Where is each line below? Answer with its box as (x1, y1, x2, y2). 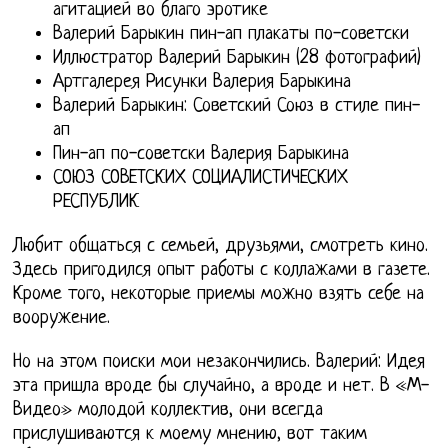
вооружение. (13, 308, 111, 330)
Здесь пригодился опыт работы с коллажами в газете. (13, 260, 431, 282)
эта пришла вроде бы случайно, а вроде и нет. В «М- (13, 376, 430, 398)
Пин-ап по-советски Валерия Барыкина (53, 144, 350, 166)
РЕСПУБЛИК (53, 192, 140, 214)
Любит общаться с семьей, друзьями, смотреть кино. (13, 236, 429, 258)
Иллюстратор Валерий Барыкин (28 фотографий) (53, 48, 422, 70)
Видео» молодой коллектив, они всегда (13, 400, 324, 422)
